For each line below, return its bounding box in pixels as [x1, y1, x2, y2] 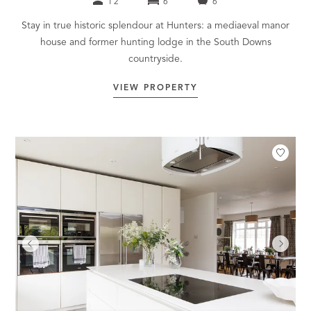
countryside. [128, 53, 183, 64]
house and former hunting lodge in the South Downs [40, 37, 271, 47]
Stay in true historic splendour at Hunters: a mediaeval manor [22, 20, 289, 31]
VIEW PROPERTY [113, 83, 198, 92]
